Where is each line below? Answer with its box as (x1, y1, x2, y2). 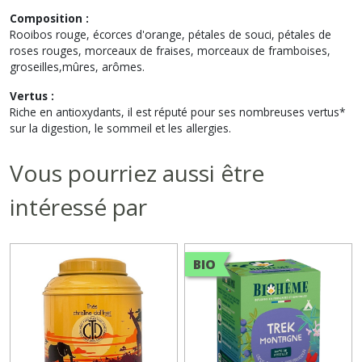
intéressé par (10, 191, 147, 222)
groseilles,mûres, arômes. (10, 58, 145, 74)
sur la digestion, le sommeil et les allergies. (10, 120, 231, 136)
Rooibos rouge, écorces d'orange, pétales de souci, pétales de (10, 26, 331, 42)
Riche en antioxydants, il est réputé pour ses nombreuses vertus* (10, 103, 345, 120)
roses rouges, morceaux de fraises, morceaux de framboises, (10, 42, 330, 58)
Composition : (10, 10, 89, 26)
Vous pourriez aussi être (10, 157, 264, 188)
